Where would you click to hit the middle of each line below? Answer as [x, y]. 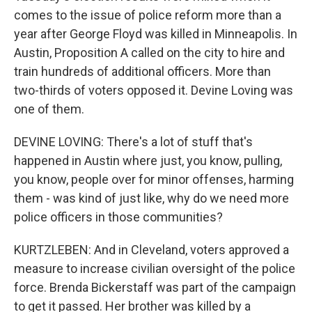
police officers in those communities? [118, 217]
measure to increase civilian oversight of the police [155, 268]
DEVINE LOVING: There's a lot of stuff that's [133, 142]
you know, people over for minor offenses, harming [154, 179]
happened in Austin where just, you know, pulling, [148, 161]
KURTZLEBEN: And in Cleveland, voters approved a [151, 250]
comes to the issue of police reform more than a [148, 15]
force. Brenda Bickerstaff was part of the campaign [155, 287]
